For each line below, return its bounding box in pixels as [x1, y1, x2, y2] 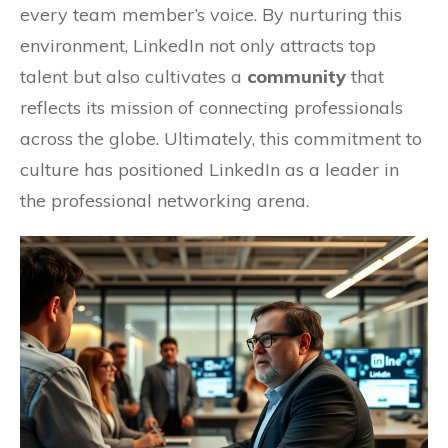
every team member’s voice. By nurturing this [20, 3, 402, 27]
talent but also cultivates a [20, 65, 247, 89]
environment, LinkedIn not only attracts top [20, 34, 376, 58]
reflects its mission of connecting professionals [20, 96, 403, 120]
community [247, 65, 346, 89]
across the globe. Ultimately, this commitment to [20, 127, 422, 151]
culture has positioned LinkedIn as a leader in [20, 158, 399, 182]
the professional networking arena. [20, 189, 309, 213]
